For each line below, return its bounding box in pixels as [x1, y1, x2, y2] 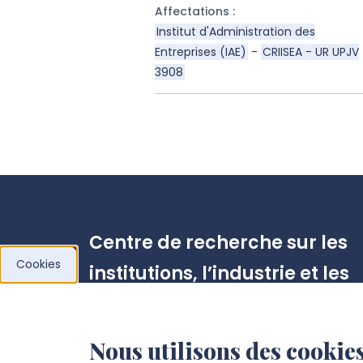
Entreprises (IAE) [154, 44, 246, 60]
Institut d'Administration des [156, 23, 315, 40]
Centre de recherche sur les [88, 230, 348, 255]
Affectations [154, 3, 229, 19]
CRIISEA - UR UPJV [262, 44, 359, 60]
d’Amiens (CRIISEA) [88, 322, 270, 348]
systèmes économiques [88, 292, 310, 317]
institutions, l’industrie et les [88, 261, 349, 286]
